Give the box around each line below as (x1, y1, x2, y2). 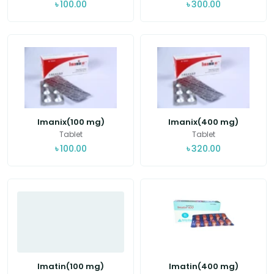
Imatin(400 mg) (168, 261, 239, 272)
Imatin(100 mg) (37, 261, 104, 272)
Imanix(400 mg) (168, 116, 239, 128)
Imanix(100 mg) (37, 116, 105, 128)
